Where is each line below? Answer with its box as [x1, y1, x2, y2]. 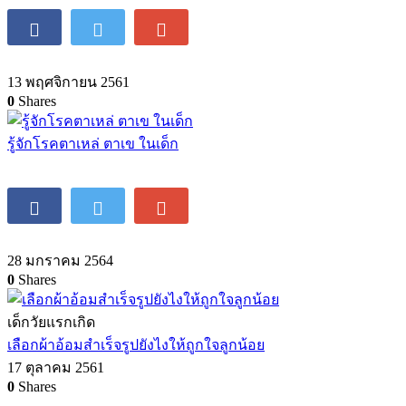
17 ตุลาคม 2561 [7, 359, 104, 375]
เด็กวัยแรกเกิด [7, 314, 95, 330]
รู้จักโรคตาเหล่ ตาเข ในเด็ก [7, 135, 179, 151]
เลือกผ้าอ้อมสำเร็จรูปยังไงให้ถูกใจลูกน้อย [7, 336, 265, 353]
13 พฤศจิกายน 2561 [7, 73, 130, 90]
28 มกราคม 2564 [7, 252, 113, 268]
